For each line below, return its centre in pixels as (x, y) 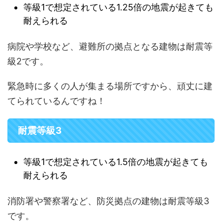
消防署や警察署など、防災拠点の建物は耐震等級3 (108, 201)
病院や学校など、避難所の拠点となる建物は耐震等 (110, 47)
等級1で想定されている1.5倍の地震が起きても (116, 162)
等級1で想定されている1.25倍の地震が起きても (118, 7)
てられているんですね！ (56, 101)
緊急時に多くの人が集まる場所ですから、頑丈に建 (110, 86)
